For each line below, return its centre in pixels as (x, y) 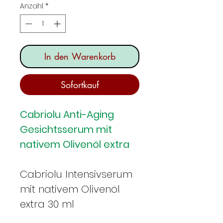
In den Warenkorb (80, 56)
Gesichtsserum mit (66, 129)
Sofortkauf (80, 84)
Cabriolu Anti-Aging (67, 114)
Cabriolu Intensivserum (76, 174)
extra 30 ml (47, 204)
